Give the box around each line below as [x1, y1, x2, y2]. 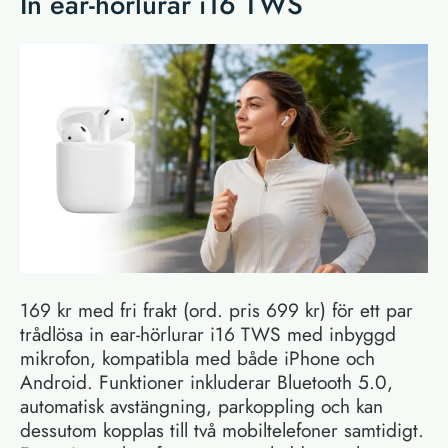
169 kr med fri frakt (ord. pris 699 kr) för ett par [20, 296, 413, 325]
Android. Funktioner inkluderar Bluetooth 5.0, [20, 368, 393, 397]
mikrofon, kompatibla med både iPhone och [20, 344, 375, 373]
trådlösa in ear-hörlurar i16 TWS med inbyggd [20, 320, 396, 349]
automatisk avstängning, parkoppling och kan [20, 392, 383, 421]
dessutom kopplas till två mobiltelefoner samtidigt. [20, 416, 424, 445]
